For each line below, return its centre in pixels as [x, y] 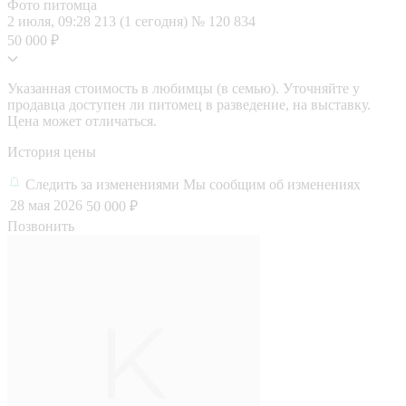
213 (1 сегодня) [143, 21]
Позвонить [41, 226]
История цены [52, 151]
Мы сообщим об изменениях [272, 184]
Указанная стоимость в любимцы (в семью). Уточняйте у [184, 88]
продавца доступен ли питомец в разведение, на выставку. [189, 104]
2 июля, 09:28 [51, 21]
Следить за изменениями [104, 184]
